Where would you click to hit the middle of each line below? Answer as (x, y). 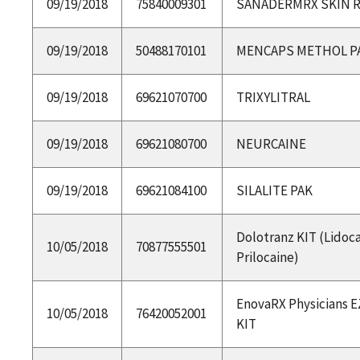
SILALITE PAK (274, 190)
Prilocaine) (267, 257)
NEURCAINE (271, 143)
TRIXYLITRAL (273, 97)
